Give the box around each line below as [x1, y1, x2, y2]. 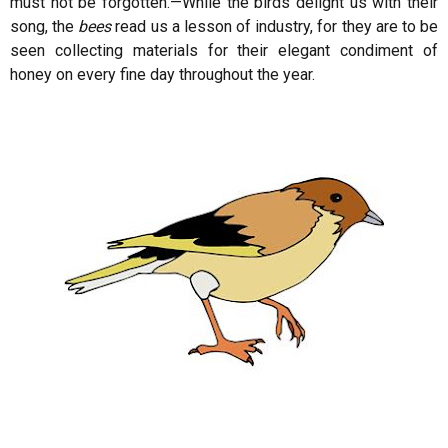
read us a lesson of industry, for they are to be [111, 17, 439, 36]
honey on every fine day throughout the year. [10, 65, 315, 84]
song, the [10, 17, 79, 36]
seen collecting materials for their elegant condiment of [10, 41, 438, 60]
